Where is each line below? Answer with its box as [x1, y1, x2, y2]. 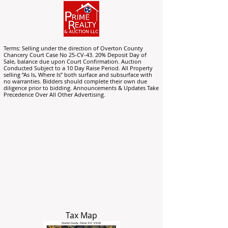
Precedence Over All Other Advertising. [4, 91, 105, 98]
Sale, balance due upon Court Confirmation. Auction [4, 58, 141, 65]
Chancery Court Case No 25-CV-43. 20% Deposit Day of [4, 51, 147, 59]
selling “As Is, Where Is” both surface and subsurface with [4, 71, 152, 78]
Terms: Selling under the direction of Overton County [4, 44, 143, 52]
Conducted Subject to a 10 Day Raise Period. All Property [4, 64, 153, 72]
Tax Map [66, 210, 97, 221]
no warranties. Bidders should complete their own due [4, 77, 147, 85]
